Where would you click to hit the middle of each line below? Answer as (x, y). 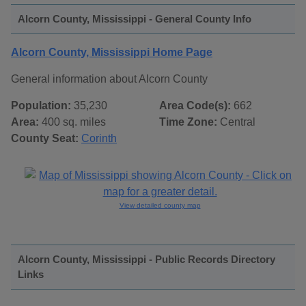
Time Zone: (188, 122)
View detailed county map (160, 206)
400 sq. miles (72, 122)
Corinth (99, 139)
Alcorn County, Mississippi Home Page (112, 53)
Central (236, 122)
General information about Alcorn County (109, 79)
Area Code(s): (195, 106)
